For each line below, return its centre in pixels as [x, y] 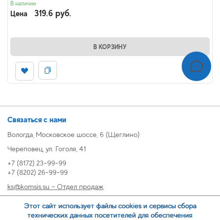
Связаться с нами [37, 119]
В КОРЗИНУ [110, 47]
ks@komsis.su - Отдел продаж [55, 186]
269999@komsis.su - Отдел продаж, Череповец [83, 200]
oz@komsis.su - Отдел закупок [56, 215]
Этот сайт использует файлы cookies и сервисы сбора [110, 206]
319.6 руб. [53, 13]
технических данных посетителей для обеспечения [110, 215]
